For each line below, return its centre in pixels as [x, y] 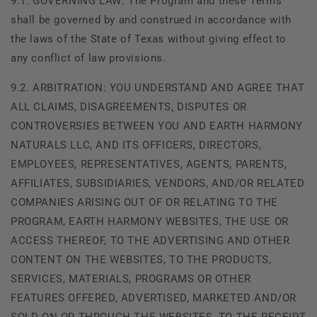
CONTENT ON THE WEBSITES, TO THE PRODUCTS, [141, 259]
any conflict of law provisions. [88, 58]
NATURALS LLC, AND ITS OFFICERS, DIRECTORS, [136, 145]
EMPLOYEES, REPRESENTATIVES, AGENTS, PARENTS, [149, 164]
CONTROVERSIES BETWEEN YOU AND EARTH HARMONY [157, 126]
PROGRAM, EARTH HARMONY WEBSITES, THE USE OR [150, 221]
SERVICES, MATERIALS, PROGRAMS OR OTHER [131, 278]
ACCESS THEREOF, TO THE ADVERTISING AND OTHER [150, 240]
